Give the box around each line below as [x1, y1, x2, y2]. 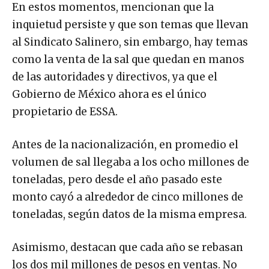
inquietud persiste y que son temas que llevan [12, 18, 249, 32]
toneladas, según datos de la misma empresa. [12, 208, 247, 222]
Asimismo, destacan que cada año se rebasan [12, 241, 243, 255]
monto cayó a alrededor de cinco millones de [12, 190, 243, 204]
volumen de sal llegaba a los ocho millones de [12, 156, 249, 169]
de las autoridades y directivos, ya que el [12, 70, 217, 84]
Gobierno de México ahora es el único [12, 88, 207, 101]
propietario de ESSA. [12, 105, 118, 119]
